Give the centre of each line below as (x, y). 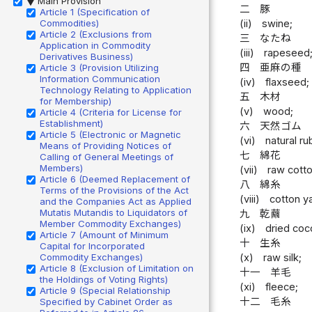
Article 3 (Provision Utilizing (99, 67)
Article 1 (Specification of (95, 11)
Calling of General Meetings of (107, 156)
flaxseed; (288, 83)
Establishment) (71, 123)
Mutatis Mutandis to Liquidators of (114, 212)
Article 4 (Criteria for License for (111, 112)
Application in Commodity (95, 45)
